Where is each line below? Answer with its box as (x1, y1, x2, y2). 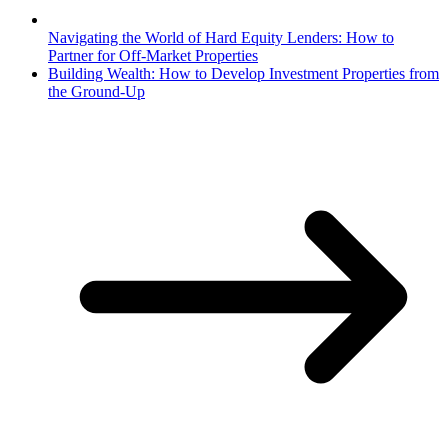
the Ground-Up (48, 83, 145, 101)
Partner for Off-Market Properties (48, 47, 258, 65)
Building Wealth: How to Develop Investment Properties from (48, 65, 439, 83)
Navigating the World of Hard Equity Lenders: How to (48, 29, 394, 47)
